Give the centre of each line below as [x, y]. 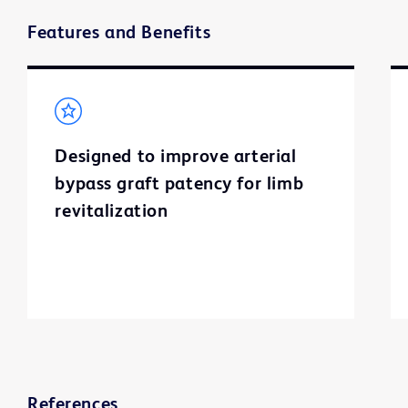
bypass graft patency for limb [179, 184]
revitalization [112, 212]
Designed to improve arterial [176, 157]
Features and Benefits [119, 34]
